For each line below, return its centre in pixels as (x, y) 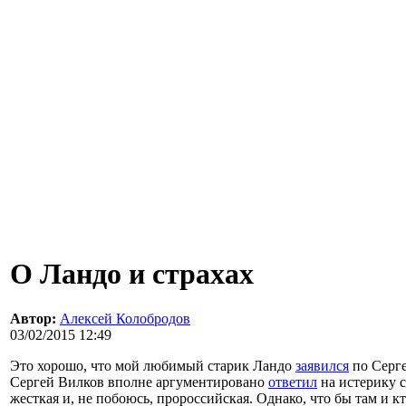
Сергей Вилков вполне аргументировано (139, 382)
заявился (322, 365)
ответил (293, 382)
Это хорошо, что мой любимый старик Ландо (153, 365)
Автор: (33, 318)
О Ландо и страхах (132, 274)
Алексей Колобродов (125, 318)
